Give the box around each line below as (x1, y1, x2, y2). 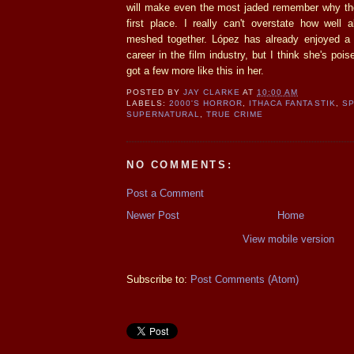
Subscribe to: (126, 273, 190, 286)
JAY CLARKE (183, 87, 241, 96)
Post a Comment (126, 187, 204, 200)
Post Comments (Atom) (190, 273, 299, 286)
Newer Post (126, 209, 179, 222)
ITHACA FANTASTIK (249, 98, 336, 107)
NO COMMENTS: (126, 158, 233, 171)
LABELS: (126, 98, 170, 107)
